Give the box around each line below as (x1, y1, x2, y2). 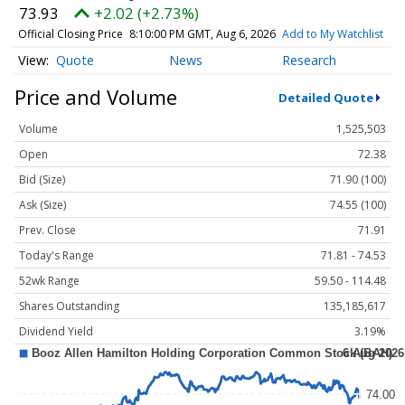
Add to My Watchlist (281, 25, 383, 42)
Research (282, 52, 337, 70)
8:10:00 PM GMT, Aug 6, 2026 (128, 25, 276, 42)
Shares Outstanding (19, 298, 119, 315)
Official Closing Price (17, 25, 123, 42)
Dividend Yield (19, 324, 93, 340)
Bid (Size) (19, 172, 65, 188)
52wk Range (19, 273, 80, 289)
